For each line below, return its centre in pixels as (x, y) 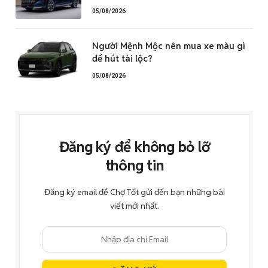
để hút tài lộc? (122, 59)
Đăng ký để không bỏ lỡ (134, 147)
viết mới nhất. (134, 206)
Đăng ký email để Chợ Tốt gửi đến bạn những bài (134, 192)
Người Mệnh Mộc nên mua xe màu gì (169, 46)
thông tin (134, 166)
